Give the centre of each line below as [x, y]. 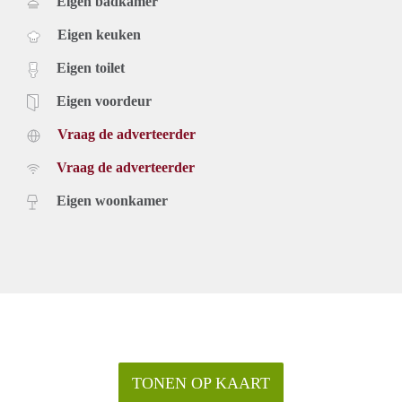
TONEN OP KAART [201, 384]
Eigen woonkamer [112, 201]
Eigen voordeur [104, 101]
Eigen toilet [91, 68]
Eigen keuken [99, 35]
